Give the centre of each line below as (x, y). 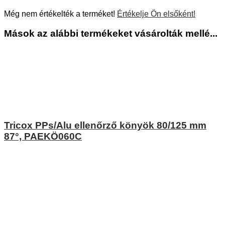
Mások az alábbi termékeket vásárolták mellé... (111, 33)
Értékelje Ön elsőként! (156, 14)
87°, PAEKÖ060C (43, 137)
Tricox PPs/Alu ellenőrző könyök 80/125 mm (105, 126)
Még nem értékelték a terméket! (61, 14)
